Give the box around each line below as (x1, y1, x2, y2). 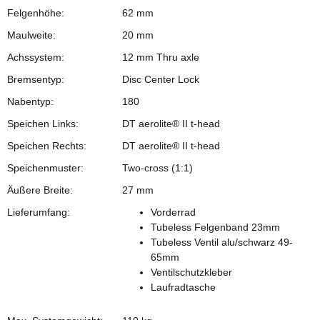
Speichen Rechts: (7, 139, 86, 151)
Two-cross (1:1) (122, 161, 193, 174)
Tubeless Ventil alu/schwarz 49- (151, 236, 293, 248)
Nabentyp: (7, 95, 54, 107)
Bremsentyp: (7, 73, 64, 85)
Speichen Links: (7, 117, 79, 129)
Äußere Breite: (7, 184, 73, 196)
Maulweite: (7, 29, 56, 41)
